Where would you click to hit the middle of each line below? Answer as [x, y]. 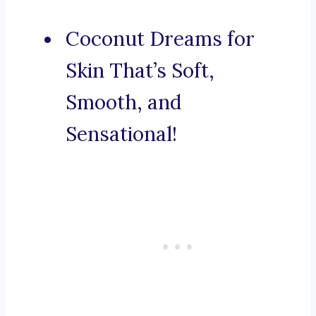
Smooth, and [123, 103]
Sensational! [121, 134]
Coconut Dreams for [160, 39]
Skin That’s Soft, [140, 71]
